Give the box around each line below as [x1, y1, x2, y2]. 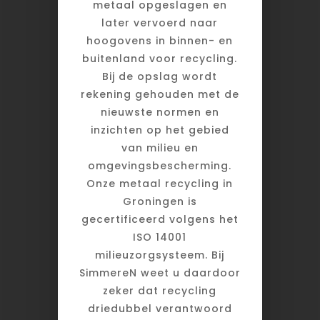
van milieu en [121, 141, 199, 156]
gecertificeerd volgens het [81, 212, 239, 227]
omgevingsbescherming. [88, 159, 232, 174]
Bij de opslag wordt [102, 69, 218, 84]
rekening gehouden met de [80, 87, 239, 102]
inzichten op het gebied [90, 123, 229, 138]
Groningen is [122, 194, 197, 209]
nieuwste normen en [100, 105, 219, 120]
